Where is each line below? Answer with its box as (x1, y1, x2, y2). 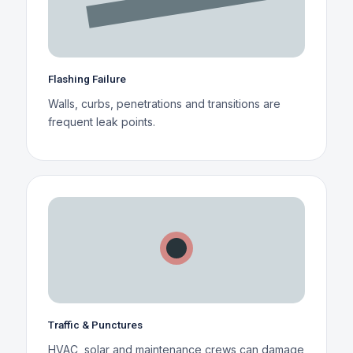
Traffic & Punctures (47, 318, 143, 331)
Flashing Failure (47, 72, 126, 85)
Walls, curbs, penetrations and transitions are (47, 96, 281, 110)
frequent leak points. (47, 114, 155, 128)
